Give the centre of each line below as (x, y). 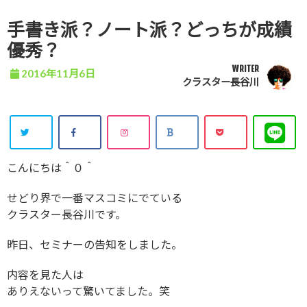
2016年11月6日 (58, 74)
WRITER (245, 69)
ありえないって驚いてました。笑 (88, 291)
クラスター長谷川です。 (66, 214)
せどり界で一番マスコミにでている (95, 198)
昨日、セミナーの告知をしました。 (95, 245)
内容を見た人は (45, 275)
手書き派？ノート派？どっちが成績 (149, 30)
